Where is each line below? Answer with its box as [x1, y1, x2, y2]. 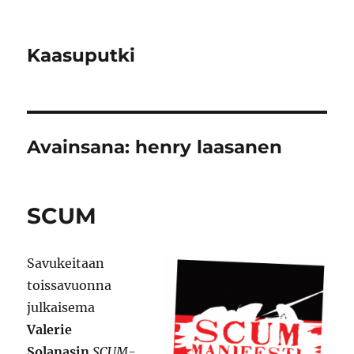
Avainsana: [27, 136, 136, 158]
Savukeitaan [27, 255, 105, 271]
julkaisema [27, 299, 96, 315]
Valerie [27, 322, 73, 337]
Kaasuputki [27, 44, 136, 66]
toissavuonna [27, 277, 112, 293]
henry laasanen [135, 136, 283, 158]
